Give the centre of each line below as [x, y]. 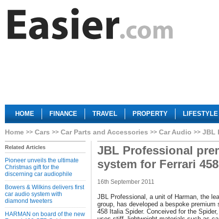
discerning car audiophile [39, 174]
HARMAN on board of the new [45, 214]
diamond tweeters [29, 201]
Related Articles [25, 147]
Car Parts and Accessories [104, 132]
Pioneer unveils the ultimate [42, 160]
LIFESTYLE [200, 114]
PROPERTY [150, 114]
